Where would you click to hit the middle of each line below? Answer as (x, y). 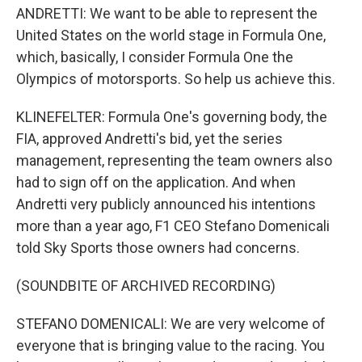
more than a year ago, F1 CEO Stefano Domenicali (173, 226)
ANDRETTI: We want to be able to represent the (167, 13)
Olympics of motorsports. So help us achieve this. (176, 79)
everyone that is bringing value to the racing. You (170, 345)
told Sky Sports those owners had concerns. (158, 248)
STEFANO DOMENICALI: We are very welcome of (171, 324)
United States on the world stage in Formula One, (171, 35)
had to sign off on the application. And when (156, 182)
